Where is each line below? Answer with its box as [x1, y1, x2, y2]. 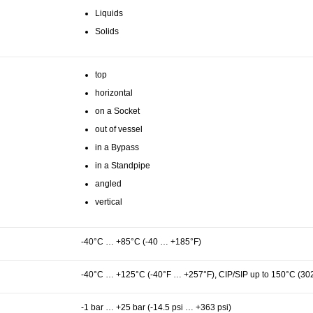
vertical [95, 196, 122, 207]
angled [95, 178, 122, 189]
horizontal [95, 87, 133, 98]
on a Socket [95, 105, 140, 116]
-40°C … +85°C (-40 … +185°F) [81, 236, 201, 247]
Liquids [95, 8, 123, 18]
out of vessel [95, 124, 143, 134]
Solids [95, 26, 119, 36]
